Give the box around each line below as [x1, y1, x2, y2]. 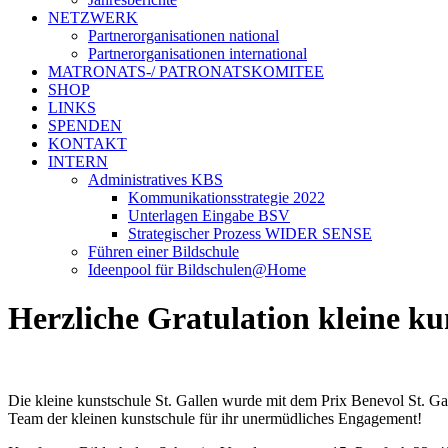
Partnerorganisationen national [88, 26, 279, 44]
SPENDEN [48, 116, 122, 134]
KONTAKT [48, 134, 127, 152]
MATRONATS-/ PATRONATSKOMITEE [48, 62, 324, 80]
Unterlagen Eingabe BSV [128, 206, 290, 224]
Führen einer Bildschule [88, 242, 239, 260]
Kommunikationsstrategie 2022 [128, 188, 325, 206]
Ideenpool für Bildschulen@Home [88, 260, 306, 278]
